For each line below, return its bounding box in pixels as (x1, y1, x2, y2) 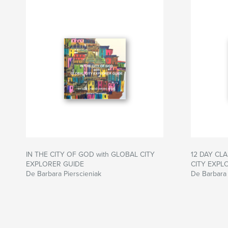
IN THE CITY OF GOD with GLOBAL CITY (26, 150, 155, 159)
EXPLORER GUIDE (26, 160, 84, 169)
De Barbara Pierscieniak (26, 169, 101, 179)
